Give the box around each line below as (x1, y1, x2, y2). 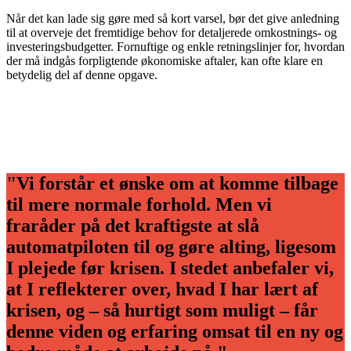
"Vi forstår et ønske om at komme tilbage (6, 172, 338, 194)
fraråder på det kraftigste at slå (6, 215, 259, 236)
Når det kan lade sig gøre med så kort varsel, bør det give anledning (6, 11, 339, 25)
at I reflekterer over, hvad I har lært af (6, 278, 318, 299)
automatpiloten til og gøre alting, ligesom (6, 236, 336, 257)
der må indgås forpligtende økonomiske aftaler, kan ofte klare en (6, 53, 323, 67)
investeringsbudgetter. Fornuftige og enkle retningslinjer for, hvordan (6, 39, 345, 53)
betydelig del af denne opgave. (6, 67, 157, 81)
